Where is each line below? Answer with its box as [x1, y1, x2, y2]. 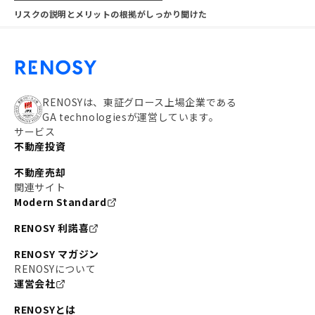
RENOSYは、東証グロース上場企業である [42, 95, 237, 109]
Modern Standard [14, 195, 107, 209]
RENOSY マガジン [14, 247, 100, 261]
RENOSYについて [14, 262, 96, 276]
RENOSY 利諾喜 [14, 221, 89, 235]
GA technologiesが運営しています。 [42, 110, 219, 124]
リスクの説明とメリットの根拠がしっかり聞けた [14, 8, 207, 20]
